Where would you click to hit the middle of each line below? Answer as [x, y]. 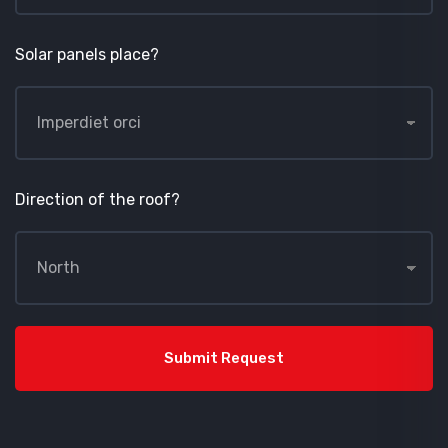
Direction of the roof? [97, 199]
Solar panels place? [87, 54]
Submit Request [224, 357]
